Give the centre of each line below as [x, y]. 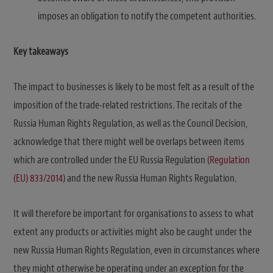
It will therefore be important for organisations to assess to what [134, 214]
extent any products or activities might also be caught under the [133, 232]
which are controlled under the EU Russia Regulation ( [112, 160]
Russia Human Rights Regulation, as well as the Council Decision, [130, 124]
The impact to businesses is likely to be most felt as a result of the [134, 87]
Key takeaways [41, 51]
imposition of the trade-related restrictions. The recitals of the [128, 105]
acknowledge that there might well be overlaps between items [129, 142]
